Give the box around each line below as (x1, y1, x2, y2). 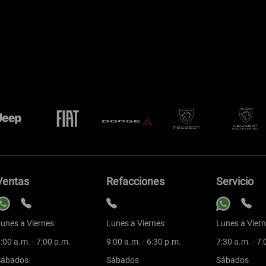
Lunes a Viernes (106, 218, 164, 228)
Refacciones (106, 175, 164, 188)
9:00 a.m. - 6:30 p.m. (106, 237, 181, 246)
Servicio (216, 175, 254, 188)
